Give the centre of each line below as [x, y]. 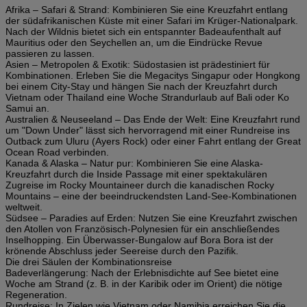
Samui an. [27, 108]
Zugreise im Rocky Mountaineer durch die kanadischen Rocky [140, 185]
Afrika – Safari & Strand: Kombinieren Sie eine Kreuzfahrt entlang [147, 9]
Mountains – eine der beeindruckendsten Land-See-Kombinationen [151, 196]
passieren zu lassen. [50, 53]
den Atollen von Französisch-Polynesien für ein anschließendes [143, 229]
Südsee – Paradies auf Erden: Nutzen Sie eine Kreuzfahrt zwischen [151, 218]
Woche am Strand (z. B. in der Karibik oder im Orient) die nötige [144, 283]
